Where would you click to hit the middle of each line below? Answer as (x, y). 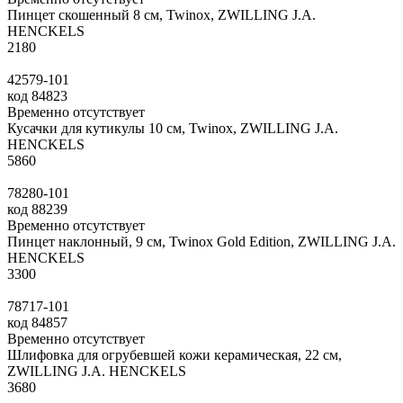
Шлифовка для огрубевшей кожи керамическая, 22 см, (175, 354)
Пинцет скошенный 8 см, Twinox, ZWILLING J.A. (161, 14)
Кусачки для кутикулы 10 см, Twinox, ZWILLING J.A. (173, 128)
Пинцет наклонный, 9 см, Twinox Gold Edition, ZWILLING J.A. (201, 241)
